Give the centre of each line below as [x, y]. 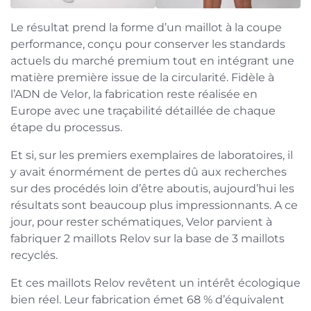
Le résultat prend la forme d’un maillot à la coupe [146, 27]
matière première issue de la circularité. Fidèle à [142, 77]
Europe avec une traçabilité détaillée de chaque [143, 110]
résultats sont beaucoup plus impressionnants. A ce [154, 205]
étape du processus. [66, 127]
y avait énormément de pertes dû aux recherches [149, 171]
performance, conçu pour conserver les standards [148, 44]
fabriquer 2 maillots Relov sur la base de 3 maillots [148, 238]
